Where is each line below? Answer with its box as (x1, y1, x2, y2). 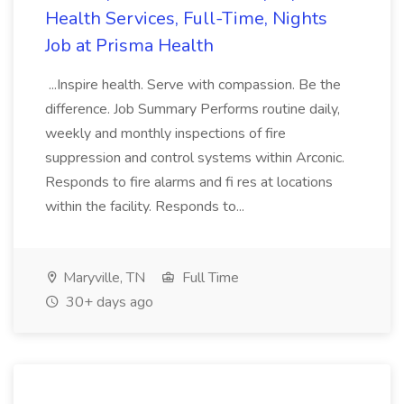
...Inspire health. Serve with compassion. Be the (45, 75, 341, 95)
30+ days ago (62, 292, 153, 312)
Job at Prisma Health (45, 33, 214, 58)
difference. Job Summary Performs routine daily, (45, 99, 340, 119)
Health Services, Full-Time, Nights (45, 6, 327, 31)
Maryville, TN (60, 268, 145, 288)
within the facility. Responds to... (45, 197, 248, 216)
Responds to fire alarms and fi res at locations (45, 172, 333, 192)
